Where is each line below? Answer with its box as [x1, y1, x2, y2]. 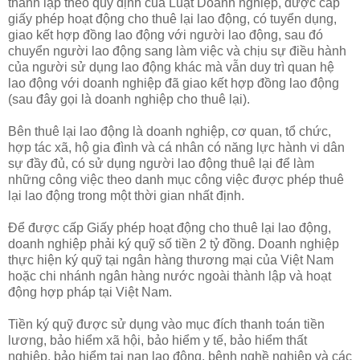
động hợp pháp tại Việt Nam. [8, 284, 172, 299]
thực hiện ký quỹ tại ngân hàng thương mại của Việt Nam [8, 252, 333, 267]
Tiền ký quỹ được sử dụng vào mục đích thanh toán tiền [8, 317, 325, 331]
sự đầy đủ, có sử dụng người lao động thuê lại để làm [8, 156, 314, 170]
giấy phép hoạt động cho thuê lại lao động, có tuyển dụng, [8, 11, 337, 26]
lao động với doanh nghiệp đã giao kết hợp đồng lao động [8, 76, 339, 90]
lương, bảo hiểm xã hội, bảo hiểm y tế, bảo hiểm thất [8, 333, 307, 347]
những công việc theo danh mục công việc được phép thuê [8, 172, 344, 186]
